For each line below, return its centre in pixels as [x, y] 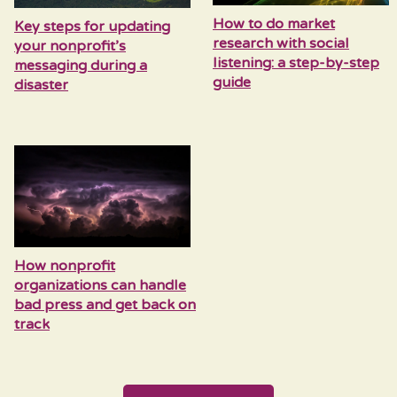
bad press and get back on [105, 305]
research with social [280, 44]
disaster [41, 86]
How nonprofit [65, 266]
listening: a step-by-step [296, 63]
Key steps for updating [92, 27]
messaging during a [81, 66]
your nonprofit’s [70, 47]
